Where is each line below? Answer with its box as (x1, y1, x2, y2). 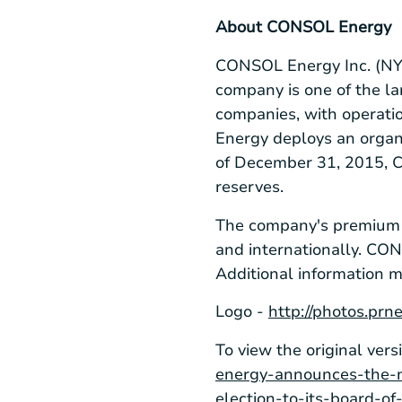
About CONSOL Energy (215, 16, 391, 39)
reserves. (215, 175, 284, 197)
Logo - (215, 301, 268, 323)
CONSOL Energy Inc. (215, 54, 375, 76)
